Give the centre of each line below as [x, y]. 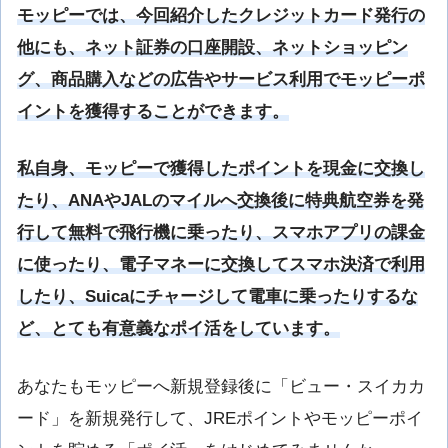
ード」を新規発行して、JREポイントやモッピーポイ [220, 418]
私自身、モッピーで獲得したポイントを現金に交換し [221, 169]
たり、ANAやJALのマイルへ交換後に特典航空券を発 [220, 201]
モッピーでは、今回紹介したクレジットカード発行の [221, 16]
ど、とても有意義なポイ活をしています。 [178, 329]
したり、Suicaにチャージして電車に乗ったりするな [217, 297]
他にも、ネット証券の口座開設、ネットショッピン [212, 48]
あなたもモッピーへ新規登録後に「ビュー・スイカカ [221, 386]
